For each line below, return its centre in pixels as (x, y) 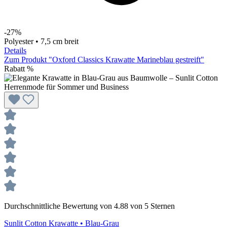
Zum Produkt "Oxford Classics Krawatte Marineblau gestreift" (104, 60)
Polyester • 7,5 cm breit (41, 42)
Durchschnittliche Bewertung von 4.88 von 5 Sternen (89, 206)
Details (15, 51)
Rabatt (14, 69)
